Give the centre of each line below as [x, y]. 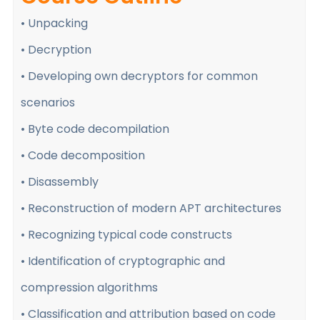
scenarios [48, 102]
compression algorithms [89, 287]
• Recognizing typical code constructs [126, 235]
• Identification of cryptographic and [123, 261]
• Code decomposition [83, 155]
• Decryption [56, 50]
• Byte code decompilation [95, 129]
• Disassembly [60, 182]
